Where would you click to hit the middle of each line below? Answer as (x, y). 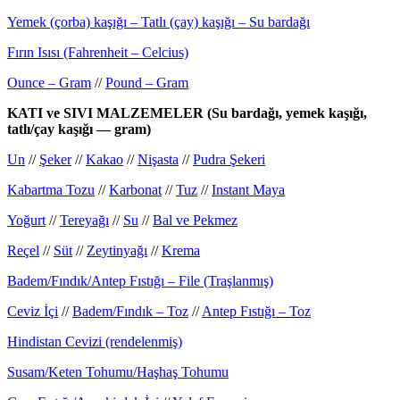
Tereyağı (84, 220)
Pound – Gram (147, 82)
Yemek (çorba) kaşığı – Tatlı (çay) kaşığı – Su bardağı (158, 21)
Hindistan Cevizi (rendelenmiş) (95, 341)
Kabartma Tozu (51, 189)
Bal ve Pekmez (195, 220)
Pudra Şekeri (229, 159)
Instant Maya (248, 189)
